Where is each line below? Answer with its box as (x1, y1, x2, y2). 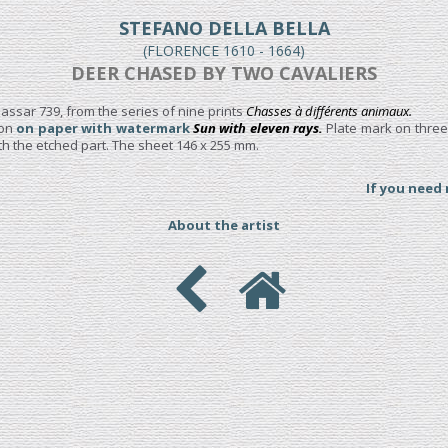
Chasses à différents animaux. (246, 102, 412, 120)
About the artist (168, 216, 280, 234)
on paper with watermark (13, 119, 193, 137)
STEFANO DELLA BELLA (118, 16, 330, 40)
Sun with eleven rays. (192, 119, 324, 137)
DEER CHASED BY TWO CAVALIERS (71, 61, 377, 85)
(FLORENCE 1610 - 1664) (143, 41, 305, 60)
